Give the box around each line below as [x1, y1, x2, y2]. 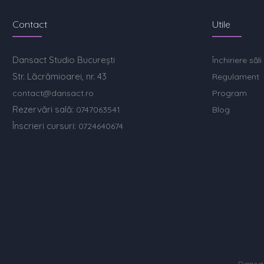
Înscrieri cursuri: [12, 120, 79, 131]
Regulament [212, 71, 260, 82]
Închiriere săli [212, 55, 262, 65]
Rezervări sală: [12, 104, 77, 115]
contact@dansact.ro [12, 88, 94, 98]
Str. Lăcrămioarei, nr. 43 [12, 71, 107, 82]
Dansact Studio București [12, 54, 115, 65]
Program [212, 88, 247, 98]
